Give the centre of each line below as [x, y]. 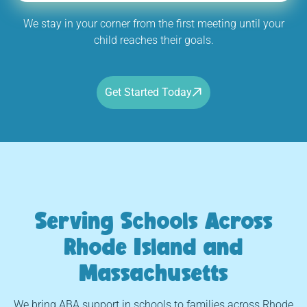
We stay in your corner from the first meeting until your [153, 23]
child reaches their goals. [153, 40]
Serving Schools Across [153, 220]
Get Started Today [148, 92]
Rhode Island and [153, 246]
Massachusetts [153, 272]
